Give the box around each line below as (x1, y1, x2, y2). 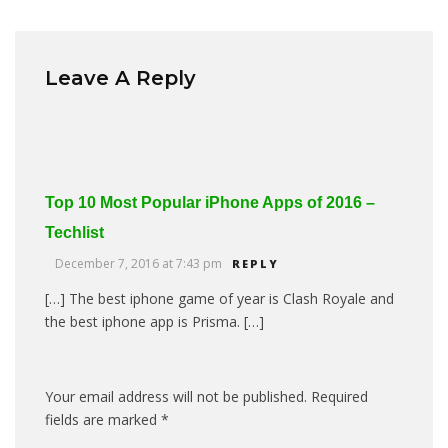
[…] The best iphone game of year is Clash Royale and (45, 289, 394, 309)
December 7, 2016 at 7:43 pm (55, 255, 222, 273)
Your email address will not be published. (45, 387, 307, 407)
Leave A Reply (45, 66, 196, 91)
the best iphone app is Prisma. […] (45, 312, 264, 332)
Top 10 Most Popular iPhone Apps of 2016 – (45, 194, 375, 212)
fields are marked (45, 410, 161, 430)
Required (311, 387, 368, 407)
